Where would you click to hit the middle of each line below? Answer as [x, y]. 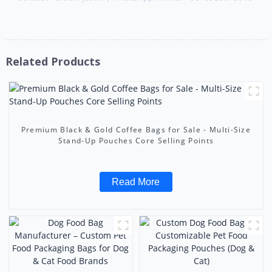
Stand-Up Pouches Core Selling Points [136, 140]
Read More [136, 182]
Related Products [53, 61]
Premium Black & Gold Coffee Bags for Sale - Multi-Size [136, 129]
